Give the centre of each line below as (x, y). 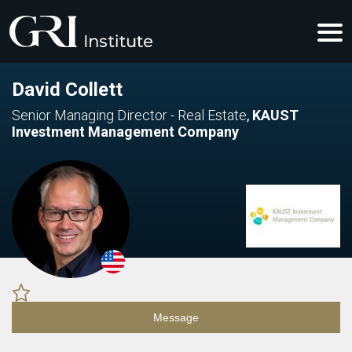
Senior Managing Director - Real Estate (129, 115)
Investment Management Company (125, 132)
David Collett (67, 90)
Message (176, 317)
